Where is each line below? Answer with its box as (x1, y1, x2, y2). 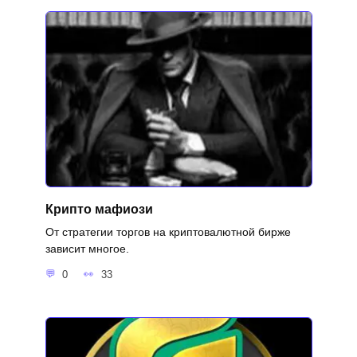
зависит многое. (45, 242, 129, 256)
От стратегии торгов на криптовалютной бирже (45, 226, 291, 239)
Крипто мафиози (45, 202, 153, 217)
